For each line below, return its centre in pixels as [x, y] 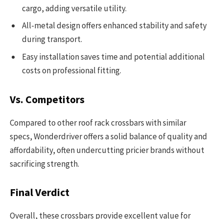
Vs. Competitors [47, 100]
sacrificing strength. [44, 164]
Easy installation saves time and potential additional [113, 56]
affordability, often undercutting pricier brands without [107, 150]
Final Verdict [40, 193]
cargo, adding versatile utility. [74, 8]
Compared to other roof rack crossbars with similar [98, 122]
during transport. [52, 39]
